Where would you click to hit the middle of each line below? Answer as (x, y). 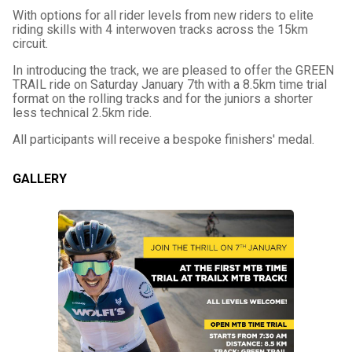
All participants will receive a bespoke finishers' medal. (163, 139)
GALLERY (40, 179)
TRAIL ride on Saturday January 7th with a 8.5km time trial (170, 84)
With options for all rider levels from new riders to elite (163, 15)
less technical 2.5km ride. (82, 113)
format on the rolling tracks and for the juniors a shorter (163, 99)
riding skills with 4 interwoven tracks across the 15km (160, 29)
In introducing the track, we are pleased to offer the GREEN (173, 70)
